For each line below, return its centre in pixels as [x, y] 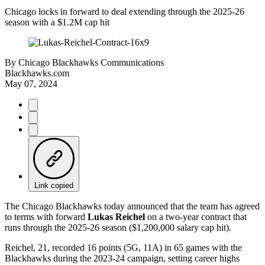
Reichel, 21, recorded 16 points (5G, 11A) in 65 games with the [123, 247]
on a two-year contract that [196, 216]
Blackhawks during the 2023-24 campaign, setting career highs [122, 258]
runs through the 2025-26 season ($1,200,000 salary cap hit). [118, 227]
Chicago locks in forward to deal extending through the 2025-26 [125, 11]
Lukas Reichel [116, 216]
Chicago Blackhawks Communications [91, 62]
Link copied [54, 185]
